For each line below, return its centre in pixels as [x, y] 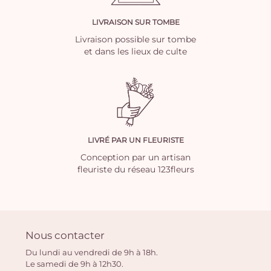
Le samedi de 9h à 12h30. [74, 263]
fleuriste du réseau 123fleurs [135, 170]
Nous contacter [65, 235]
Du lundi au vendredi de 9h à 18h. [91, 252]
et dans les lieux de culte [135, 52]
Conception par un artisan [135, 158]
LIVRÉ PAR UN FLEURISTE [135, 140]
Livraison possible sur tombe [135, 40]
